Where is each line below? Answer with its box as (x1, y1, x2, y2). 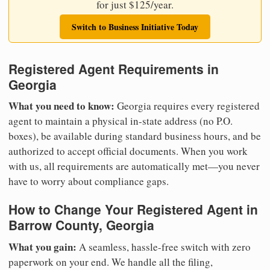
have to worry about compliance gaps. (8, 174, 169, 189)
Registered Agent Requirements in (8, 59, 219, 78)
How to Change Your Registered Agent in (8, 200, 258, 219)
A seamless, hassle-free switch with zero (77, 239, 251, 254)
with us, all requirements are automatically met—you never (8, 159, 260, 174)
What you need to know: (8, 98, 115, 114)
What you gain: (8, 239, 77, 254)
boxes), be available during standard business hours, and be (8, 129, 261, 143)
